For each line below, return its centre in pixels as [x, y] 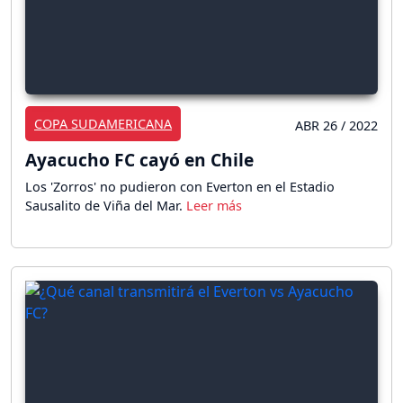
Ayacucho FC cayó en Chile [139, 159]
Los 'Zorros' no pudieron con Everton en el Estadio [180, 186]
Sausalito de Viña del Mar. [106, 205]
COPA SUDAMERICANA [103, 123]
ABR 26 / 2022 [336, 125]
